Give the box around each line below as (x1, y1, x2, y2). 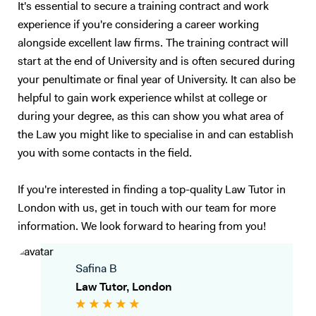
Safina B (75, 264, 117, 275)
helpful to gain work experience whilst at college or (18, 93, 267, 104)
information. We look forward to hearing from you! (18, 221, 266, 233)
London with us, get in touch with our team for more (18, 203, 276, 214)
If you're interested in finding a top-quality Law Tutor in (18, 185, 286, 196)
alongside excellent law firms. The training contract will (18, 38, 288, 49)
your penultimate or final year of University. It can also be (18, 75, 296, 86)
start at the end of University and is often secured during (18, 56, 295, 68)
